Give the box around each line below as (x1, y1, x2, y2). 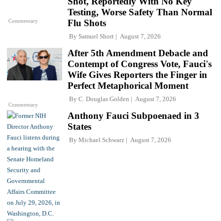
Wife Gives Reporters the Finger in (68, 70, 207, 80)
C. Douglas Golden (78, 95, 129, 103)
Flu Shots (68, 18, 106, 29)
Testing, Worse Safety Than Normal (68, 7, 212, 18)
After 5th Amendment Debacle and (68, 48, 208, 59)
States (68, 121, 91, 132)
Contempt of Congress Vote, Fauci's (68, 59, 212, 70)
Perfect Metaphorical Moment (68, 80, 188, 91)
